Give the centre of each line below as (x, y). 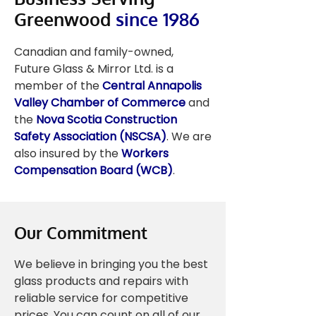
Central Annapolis (152, 86)
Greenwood (65, 19)
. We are (189, 136)
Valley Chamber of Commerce (100, 103)
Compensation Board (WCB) (93, 170)
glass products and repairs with (101, 281)
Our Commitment (81, 232)
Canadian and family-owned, (94, 52)
